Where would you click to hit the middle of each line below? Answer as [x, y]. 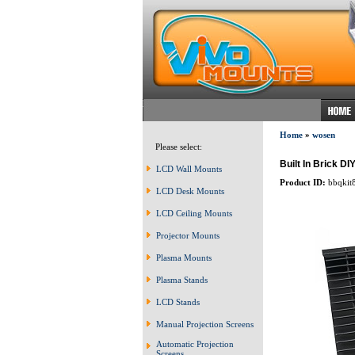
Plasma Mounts [184, 258]
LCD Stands [178, 302]
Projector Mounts [188, 235]
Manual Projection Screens [205, 324]
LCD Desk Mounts [190, 191]
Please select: [175, 147]
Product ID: [302, 182]
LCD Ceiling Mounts [194, 213]
